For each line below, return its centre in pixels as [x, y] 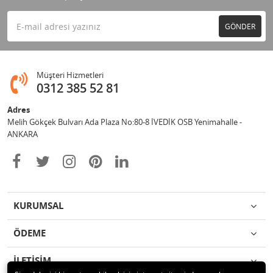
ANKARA [23, 134]
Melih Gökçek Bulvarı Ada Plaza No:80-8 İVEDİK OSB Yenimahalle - [125, 122]
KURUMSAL [38, 206]
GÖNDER [240, 26]
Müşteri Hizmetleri [70, 75]
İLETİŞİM [32, 261]
